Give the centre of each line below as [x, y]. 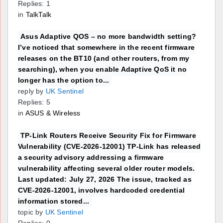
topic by [31, 212]
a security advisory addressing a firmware [91, 158]
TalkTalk [39, 14]
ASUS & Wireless [53, 113]
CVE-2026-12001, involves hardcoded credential [102, 190]
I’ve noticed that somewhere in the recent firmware [107, 48]
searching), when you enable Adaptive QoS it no [103, 69]
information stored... [54, 201]
